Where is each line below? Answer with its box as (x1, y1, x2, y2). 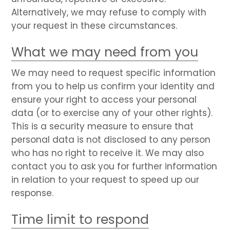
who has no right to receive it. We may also (11, 146, 204, 159)
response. (11, 186, 54, 199)
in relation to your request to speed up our (11, 173, 200, 186)
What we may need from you (11, 43, 199, 61)
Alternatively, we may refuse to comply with (11, 6, 207, 18)
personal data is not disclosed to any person (11, 133, 211, 146)
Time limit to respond (11, 210, 149, 228)
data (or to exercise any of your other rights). (11, 106, 213, 119)
